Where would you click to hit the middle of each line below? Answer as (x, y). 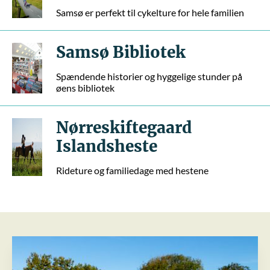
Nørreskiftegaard (124, 127)
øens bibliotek (85, 88)
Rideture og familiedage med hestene (132, 170)
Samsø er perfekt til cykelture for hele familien (150, 12)
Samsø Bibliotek (121, 52)
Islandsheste (107, 146)
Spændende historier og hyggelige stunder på (149, 76)
